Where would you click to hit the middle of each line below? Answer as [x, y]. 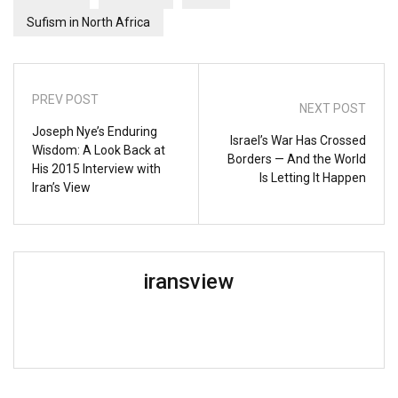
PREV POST [65, 99]
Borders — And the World [297, 159]
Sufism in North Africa [88, 22]
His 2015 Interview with [96, 168]
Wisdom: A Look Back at [99, 150]
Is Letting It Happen [313, 178]
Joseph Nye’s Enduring [95, 131]
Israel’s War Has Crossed [298, 141]
